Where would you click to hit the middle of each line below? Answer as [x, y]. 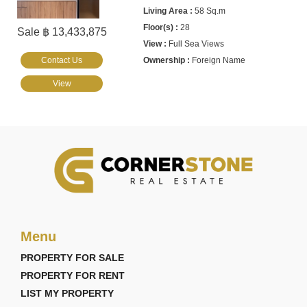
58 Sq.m [210, 11]
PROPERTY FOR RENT [73, 275]
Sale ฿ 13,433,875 [62, 32]
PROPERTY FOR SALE [72, 258]
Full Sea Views [197, 44]
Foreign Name [219, 60]
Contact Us [62, 60]
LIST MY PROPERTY [67, 293]
